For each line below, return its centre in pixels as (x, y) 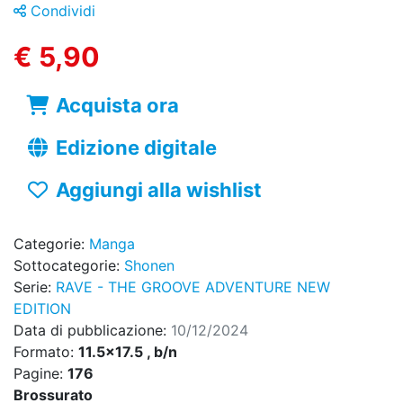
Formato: (46, 352)
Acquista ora (117, 106)
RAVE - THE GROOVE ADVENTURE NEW (193, 287)
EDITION (42, 309)
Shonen (149, 266)
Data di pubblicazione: (92, 331)
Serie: (35, 287)
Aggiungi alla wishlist (158, 190)
